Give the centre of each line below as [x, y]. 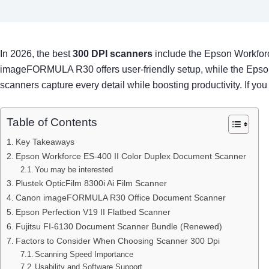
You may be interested [74, 169]
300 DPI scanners [113, 53]
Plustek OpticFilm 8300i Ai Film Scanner [91, 183]
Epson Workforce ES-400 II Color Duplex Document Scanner [131, 156]
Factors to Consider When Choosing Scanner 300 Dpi [117, 240]
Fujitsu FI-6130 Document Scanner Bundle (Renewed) [119, 226]
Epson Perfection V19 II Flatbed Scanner [93, 212]
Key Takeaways [45, 141]
